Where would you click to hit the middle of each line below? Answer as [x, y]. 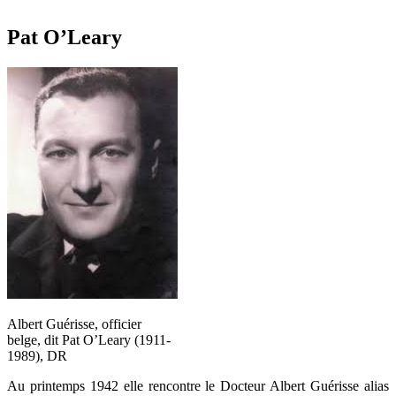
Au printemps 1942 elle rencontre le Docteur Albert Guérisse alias [198, 385]
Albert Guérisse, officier [74, 324]
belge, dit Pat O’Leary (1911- [89, 339]
